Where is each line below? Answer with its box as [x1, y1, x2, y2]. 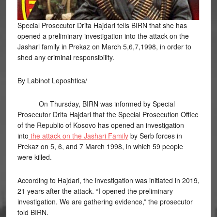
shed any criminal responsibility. [17, 52, 114, 62]
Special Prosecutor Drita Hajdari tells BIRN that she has [17, 20, 187, 30]
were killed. [17, 152, 52, 162]
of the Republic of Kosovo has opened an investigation [17, 120, 184, 130]
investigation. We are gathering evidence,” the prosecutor [17, 196, 193, 206]
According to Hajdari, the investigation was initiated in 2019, [17, 175, 200, 185]
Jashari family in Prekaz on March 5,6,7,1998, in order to [17, 41, 191, 51]
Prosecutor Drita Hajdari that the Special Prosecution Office [17, 109, 199, 119]
